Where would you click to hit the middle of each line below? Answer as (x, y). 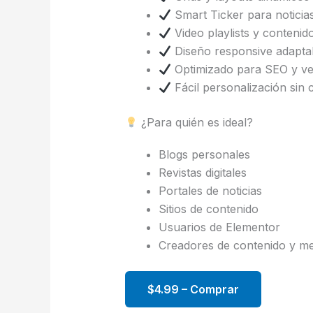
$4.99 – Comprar (193, 290)
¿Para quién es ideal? (195, 123)
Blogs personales (204, 155)
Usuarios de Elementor (219, 227)
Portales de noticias (210, 191)
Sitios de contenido (208, 209)
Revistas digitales (202, 173)
